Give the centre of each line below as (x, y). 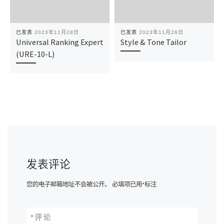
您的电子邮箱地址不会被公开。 (68, 184)
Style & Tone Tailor (153, 42)
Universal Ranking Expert (59, 42)
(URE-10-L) (35, 54)
